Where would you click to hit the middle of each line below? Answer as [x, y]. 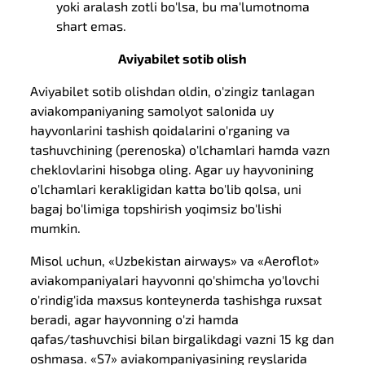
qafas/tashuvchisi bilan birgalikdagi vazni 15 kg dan [182, 339]
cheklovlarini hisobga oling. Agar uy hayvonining [172, 169]
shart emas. [92, 26]
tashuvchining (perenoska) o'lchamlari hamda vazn [180, 150]
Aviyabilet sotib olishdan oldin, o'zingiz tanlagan [173, 91]
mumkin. [56, 228]
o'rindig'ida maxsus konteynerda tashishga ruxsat [176, 299]
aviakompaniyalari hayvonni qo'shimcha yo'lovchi [175, 280]
